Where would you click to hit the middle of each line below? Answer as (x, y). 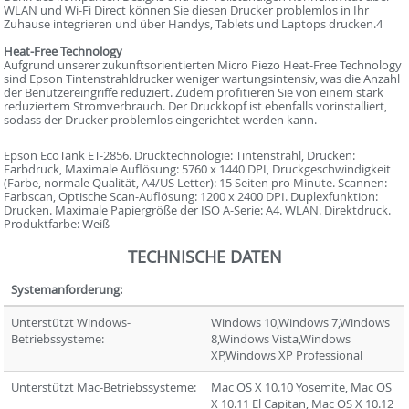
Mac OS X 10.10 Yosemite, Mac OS (302, 387)
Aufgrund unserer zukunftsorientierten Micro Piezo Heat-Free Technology (203, 65)
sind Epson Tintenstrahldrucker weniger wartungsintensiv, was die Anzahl (202, 79)
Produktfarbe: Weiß (57, 224)
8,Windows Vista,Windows (281, 339)
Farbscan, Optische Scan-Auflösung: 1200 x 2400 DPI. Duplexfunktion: (191, 196)
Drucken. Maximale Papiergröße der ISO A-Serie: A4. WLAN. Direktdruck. (198, 210)
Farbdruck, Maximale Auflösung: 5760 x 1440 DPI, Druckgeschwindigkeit (198, 169)
